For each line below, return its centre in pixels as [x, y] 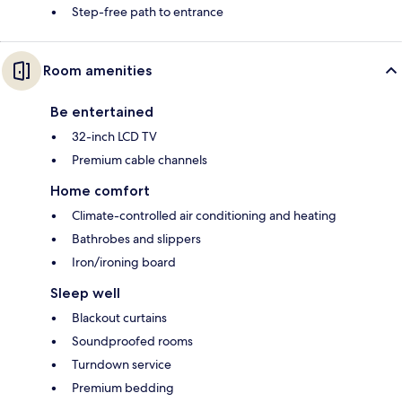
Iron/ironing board [124, 262]
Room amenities [97, 70]
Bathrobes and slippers [136, 238]
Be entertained [102, 111]
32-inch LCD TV [114, 136]
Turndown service [122, 364]
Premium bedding [123, 387]
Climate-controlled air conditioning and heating [204, 215]
